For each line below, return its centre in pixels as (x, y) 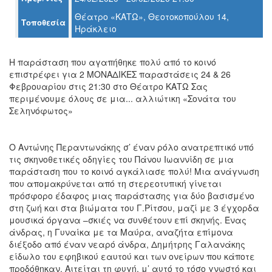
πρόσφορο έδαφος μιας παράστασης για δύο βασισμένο (132, 195)
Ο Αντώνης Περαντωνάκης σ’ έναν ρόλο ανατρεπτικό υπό (131, 147)
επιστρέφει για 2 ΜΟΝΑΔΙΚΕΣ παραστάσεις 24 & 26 (120, 74)
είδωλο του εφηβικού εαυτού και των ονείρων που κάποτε (132, 256)
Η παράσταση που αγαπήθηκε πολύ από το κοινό (113, 62)
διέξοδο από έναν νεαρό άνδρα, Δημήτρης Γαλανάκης (127, 244)
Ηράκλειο (96, 28)
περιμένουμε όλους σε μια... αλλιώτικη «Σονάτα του (123, 98)
